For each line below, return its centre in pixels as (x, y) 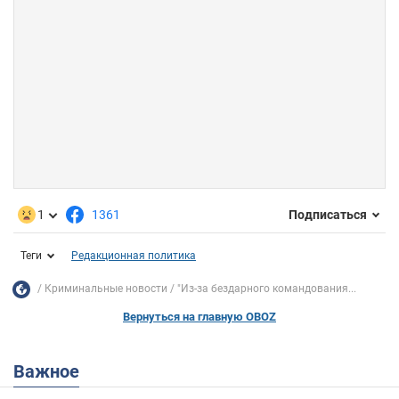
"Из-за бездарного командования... (267, 289)
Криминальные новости (106, 289)
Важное (52, 371)
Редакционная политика (134, 255)
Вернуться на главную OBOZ (199, 316)
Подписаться (328, 215)
